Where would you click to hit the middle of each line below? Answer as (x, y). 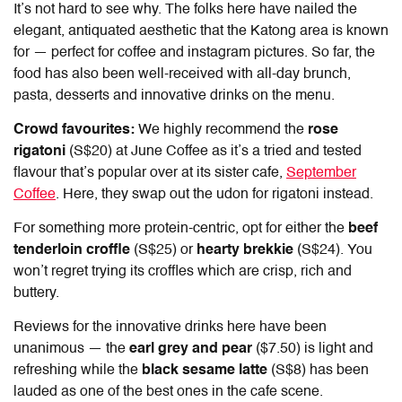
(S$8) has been (320, 370)
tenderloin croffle (74, 250)
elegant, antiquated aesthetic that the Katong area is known (201, 31)
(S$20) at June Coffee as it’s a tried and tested (215, 151)
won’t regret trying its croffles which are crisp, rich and (183, 271)
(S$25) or (165, 250)
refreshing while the (78, 370)
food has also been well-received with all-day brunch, (182, 74)
